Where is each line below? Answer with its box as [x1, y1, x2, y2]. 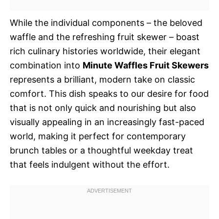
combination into [10, 60, 83, 70]
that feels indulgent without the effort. [10, 159, 170, 170]
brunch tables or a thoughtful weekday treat [10, 145, 193, 155]
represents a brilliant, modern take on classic [10, 74, 195, 85]
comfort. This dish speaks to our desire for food [10, 88, 209, 99]
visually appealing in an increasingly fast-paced [10, 117, 204, 127]
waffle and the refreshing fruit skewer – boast [10, 32, 199, 42]
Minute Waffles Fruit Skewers [83, 60, 209, 70]
